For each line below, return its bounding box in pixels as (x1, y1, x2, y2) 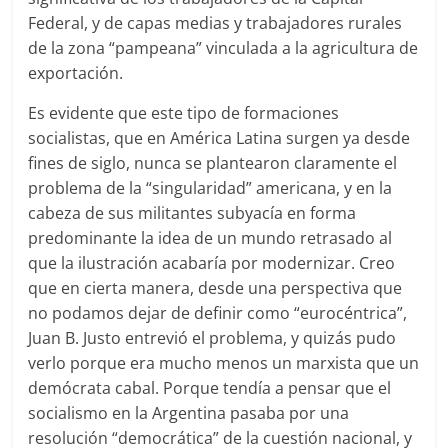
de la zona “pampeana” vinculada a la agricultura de (28, 37, 419, 60)
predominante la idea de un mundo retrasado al (28, 227, 393, 250)
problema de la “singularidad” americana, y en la (28, 177, 393, 200)
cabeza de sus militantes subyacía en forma (28, 202, 357, 225)
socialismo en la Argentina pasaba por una (28, 402, 350, 425)
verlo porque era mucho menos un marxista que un (28, 352, 420, 375)
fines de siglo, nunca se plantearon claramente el (28, 152, 398, 175)
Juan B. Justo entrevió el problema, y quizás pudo (28, 327, 397, 350)
